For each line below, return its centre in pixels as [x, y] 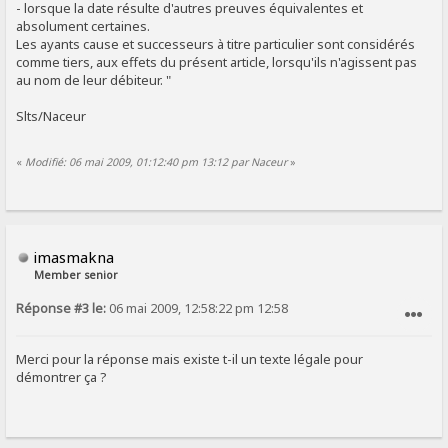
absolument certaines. [83, 25]
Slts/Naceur [51, 115]
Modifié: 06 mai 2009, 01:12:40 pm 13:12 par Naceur [156, 162]
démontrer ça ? [62, 376]
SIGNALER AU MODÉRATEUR [351, 346]
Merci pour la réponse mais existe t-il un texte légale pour [190, 358]
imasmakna [74, 256]
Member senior [76, 274]
